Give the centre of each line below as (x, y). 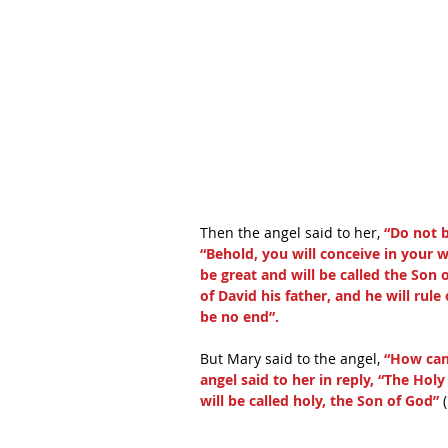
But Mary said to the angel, (292, 358)
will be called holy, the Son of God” (319, 400)
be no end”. (239, 316)
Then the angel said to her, (290, 232)
